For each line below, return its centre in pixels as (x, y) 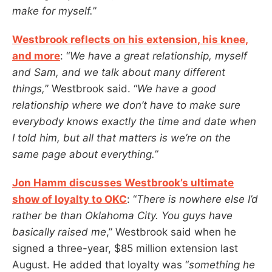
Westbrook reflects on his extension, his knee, (130, 39)
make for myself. (53, 11)
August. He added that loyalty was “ (100, 264)
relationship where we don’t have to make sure (126, 105)
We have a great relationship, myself (158, 56)
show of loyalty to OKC (70, 199)
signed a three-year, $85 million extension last (125, 248)
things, (29, 88)
